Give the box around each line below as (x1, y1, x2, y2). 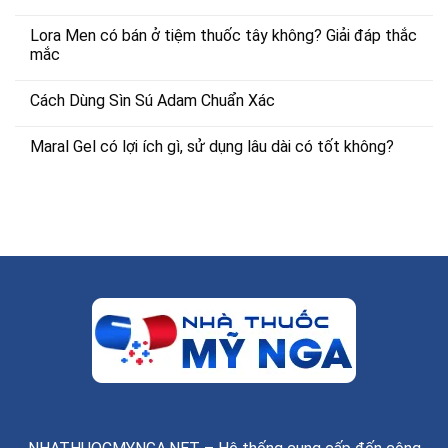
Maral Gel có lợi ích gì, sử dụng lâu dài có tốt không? (30, 137, 394, 157)
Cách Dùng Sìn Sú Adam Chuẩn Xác (30, 91, 275, 111)
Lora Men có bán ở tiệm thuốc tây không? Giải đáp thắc (30, 26, 417, 46)
